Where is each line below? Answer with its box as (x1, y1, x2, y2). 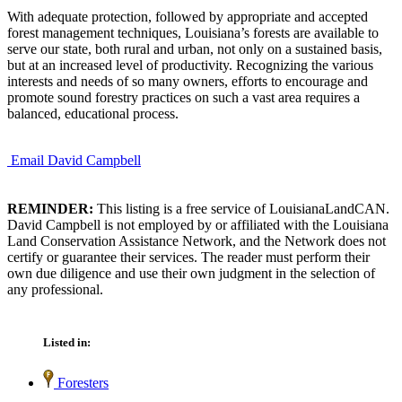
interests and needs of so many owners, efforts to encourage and (7, 73, 368, 89)
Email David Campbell (11, 152, 141, 168)
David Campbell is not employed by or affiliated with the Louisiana (7, 216, 389, 232)
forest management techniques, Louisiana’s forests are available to (7, 24, 379, 40)
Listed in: (43, 336, 91, 350)
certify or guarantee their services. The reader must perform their (7, 249, 370, 265)
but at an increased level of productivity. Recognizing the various (7, 57, 373, 73)
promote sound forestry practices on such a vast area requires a (7, 89, 360, 105)
